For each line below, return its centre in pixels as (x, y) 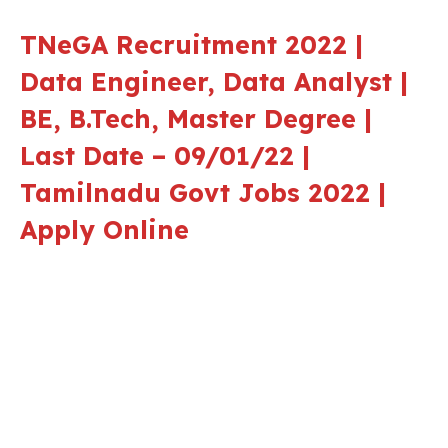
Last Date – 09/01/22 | (165, 155)
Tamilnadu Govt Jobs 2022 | (203, 192)
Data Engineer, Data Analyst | (214, 81)
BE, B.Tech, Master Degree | (196, 118)
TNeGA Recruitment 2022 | (191, 44)
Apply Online (104, 229)
